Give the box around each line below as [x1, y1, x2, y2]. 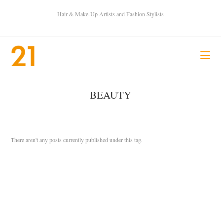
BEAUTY [90, 88, 131, 102]
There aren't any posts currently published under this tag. [11, 136, 143, 144]
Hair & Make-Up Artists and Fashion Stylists [57, 10, 164, 18]
